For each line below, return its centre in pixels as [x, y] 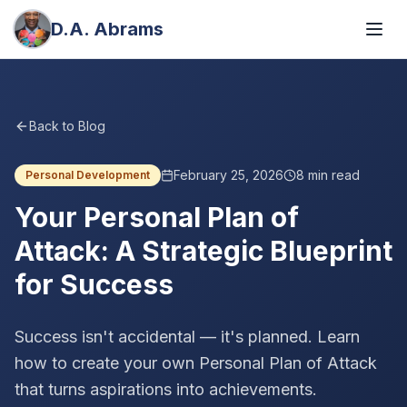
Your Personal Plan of [157, 217]
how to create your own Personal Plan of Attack [196, 363]
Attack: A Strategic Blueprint [203, 251]
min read [332, 175]
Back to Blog [67, 126]
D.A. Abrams [107, 29]
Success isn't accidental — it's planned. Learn [187, 337]
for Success [94, 284]
